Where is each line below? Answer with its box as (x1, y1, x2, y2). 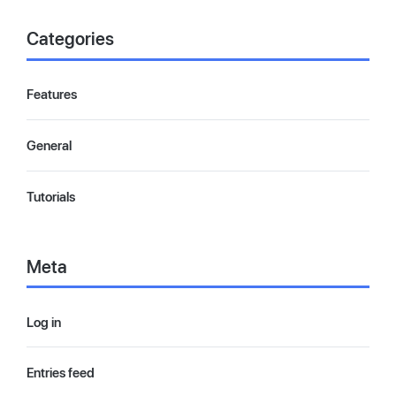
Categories (27, 28, 114, 50)
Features (27, 86, 77, 103)
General (27, 137, 72, 155)
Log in (27, 313, 61, 331)
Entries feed (27, 364, 95, 382)
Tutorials (27, 187, 75, 205)
